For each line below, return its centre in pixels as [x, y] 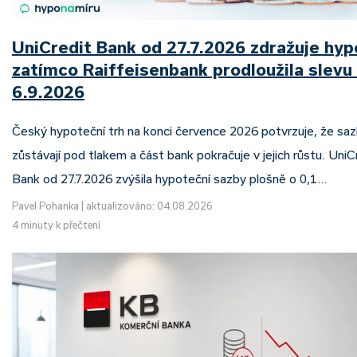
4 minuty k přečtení [56, 225]
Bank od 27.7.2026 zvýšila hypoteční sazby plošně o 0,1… [169, 179]
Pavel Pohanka [45, 206]
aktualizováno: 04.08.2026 [149, 206]
